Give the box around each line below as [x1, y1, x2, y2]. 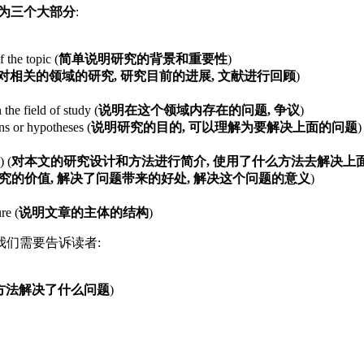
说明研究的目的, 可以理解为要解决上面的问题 [91, 120, 357, 135]
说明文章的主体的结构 [19, 206, 149, 220]
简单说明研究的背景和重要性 [58, 52, 227, 67]
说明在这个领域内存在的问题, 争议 [98, 103, 300, 118]
